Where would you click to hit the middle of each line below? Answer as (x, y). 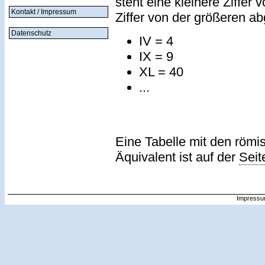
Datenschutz (31, 33)
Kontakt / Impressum (44, 12)
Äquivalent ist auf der (177, 157)
